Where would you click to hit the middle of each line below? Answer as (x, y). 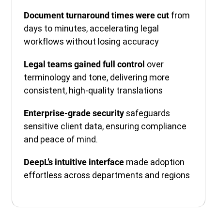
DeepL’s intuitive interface (75, 162)
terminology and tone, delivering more (97, 77)
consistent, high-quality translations (93, 90)
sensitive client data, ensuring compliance (105, 126)
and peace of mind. (61, 139)
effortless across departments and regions (107, 175)
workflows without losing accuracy (91, 41)
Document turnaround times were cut (97, 15)
